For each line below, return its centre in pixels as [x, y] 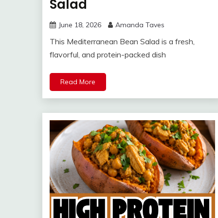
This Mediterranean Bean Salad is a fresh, [122, 42]
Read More [78, 82]
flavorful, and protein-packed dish [108, 55]
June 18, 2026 [80, 25]
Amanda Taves [140, 25]
